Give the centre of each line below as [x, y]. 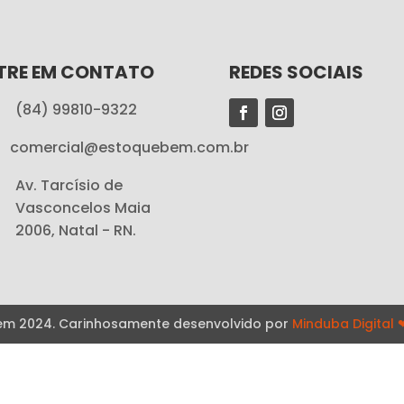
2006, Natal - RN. [76, 230]
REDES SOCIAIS [296, 72]
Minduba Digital [345, 323]
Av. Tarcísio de [69, 185]
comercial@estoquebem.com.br [129, 147]
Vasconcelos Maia [83, 207]
